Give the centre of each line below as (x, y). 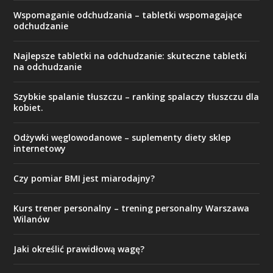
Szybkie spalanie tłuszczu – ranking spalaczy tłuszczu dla (136, 96)
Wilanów (32, 219)
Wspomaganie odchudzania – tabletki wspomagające (128, 15)
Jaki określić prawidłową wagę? (79, 249)
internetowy (40, 148)
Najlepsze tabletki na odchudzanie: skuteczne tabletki (130, 55)
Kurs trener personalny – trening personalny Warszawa (132, 208)
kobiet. (29, 107)
